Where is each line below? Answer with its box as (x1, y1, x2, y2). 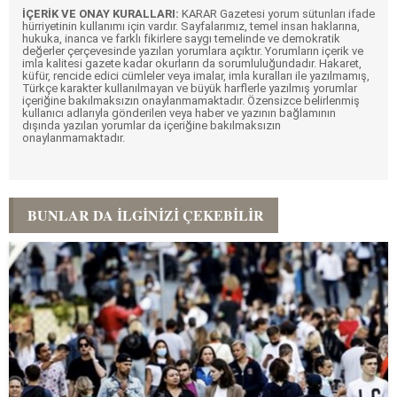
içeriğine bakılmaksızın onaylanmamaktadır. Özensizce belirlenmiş (22, 93, 360, 107)
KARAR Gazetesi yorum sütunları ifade (179, 6, 375, 20)
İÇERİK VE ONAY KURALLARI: (22, 6, 179, 20)
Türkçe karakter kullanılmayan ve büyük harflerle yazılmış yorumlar (22, 81, 357, 95)
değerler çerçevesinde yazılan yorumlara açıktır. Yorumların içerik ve (22, 43, 363, 58)
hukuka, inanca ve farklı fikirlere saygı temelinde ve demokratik (22, 31, 340, 45)
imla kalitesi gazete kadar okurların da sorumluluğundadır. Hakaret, (22, 56, 362, 70)
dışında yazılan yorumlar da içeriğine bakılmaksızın (22, 118, 281, 132)
